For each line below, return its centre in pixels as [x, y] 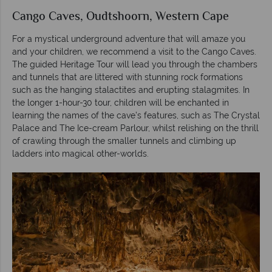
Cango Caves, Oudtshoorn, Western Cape [121, 17]
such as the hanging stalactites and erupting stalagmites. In [131, 90]
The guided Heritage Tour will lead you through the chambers [135, 64]
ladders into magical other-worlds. [80, 153]
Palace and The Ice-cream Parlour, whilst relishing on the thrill [135, 128]
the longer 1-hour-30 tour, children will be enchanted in [121, 102]
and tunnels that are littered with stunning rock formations [127, 77]
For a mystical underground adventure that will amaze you [129, 39]
